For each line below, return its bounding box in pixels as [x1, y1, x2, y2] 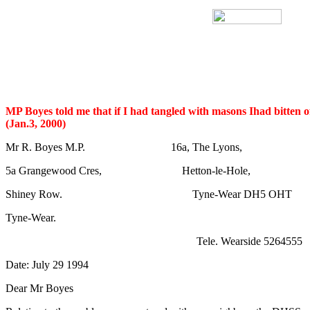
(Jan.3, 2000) [6, 118, 66, 129]
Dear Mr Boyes [6, 282, 73, 294]
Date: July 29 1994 [6, 259, 89, 271]
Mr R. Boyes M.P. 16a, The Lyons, [6, 141, 242, 153]
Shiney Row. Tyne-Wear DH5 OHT [6, 188, 292, 200]
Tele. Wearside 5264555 [6, 235, 302, 247]
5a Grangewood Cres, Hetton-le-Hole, [6, 165, 250, 176]
